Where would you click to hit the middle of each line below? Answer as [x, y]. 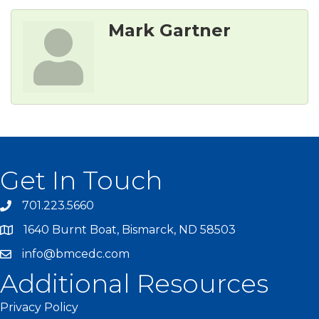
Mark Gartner [169, 31]
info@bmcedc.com [76, 254]
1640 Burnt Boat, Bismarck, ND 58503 [130, 230]
